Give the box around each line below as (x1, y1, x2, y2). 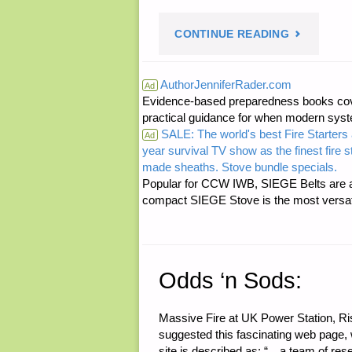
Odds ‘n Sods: (158, 267, 302, 293)
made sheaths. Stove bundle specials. (141, 159, 337, 174)
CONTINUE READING (174, 28, 290, 41)
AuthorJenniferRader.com (157, 77, 291, 91)
